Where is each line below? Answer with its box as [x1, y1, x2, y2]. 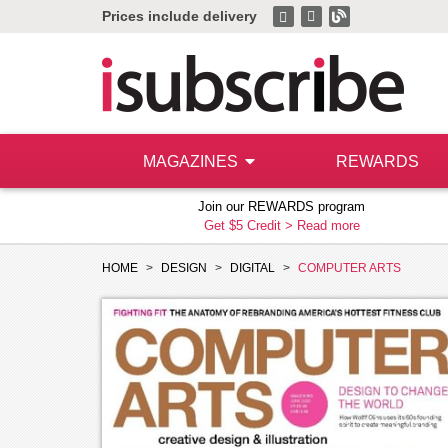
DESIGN [161, 261, 207, 275]
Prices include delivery [102, 8, 257, 24]
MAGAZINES [142, 153, 242, 170]
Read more [296, 218, 360, 233]
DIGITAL [230, 261, 275, 275]
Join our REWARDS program [198, 199, 365, 214]
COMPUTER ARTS [298, 261, 401, 275]
